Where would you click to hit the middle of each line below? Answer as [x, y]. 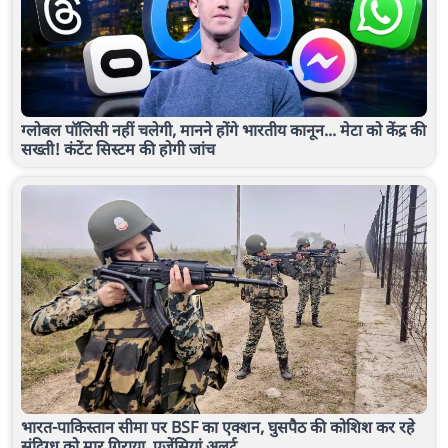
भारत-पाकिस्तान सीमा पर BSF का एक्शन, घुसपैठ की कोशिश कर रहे [218, 426]
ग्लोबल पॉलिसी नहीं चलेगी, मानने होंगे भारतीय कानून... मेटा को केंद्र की [223, 130]
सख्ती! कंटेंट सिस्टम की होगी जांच [118, 149]
